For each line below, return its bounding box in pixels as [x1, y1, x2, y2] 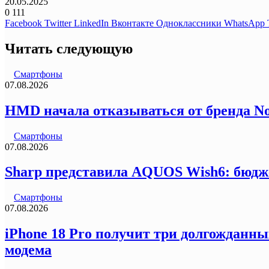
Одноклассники [156, 17, 222, 28]
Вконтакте [111, 17, 154, 28]
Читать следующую [5, 40, 133, 56]
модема [5, 242, 52, 258]
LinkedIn [74, 17, 109, 28]
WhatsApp [224, 17, 265, 28]
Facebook [5, 17, 42, 28]
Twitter [44, 17, 71, 28]
